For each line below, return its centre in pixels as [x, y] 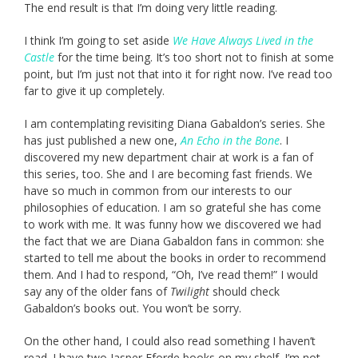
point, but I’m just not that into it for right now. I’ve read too [178, 74]
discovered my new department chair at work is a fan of [169, 157]
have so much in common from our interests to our [158, 191]
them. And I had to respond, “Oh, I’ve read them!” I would [171, 275]
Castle [39, 58]
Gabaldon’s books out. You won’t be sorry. [133, 308]
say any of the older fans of [97, 292]
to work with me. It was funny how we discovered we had [173, 225]
